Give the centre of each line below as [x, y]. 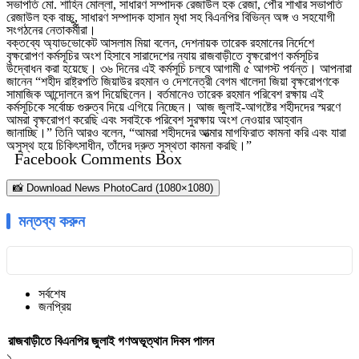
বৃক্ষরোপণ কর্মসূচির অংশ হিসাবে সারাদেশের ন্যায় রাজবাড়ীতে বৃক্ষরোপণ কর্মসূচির [162, 56]
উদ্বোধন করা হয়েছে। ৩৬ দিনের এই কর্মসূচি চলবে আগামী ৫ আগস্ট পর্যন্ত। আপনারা [179, 69]
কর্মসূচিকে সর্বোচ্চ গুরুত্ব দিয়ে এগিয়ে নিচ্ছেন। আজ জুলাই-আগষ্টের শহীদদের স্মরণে [173, 107]
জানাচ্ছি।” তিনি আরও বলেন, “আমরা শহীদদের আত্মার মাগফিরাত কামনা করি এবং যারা [176, 133]
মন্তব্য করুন [52, 222]
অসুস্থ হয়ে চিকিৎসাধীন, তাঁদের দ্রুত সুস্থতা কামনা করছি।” [129, 146]
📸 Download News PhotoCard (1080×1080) [113, 188]
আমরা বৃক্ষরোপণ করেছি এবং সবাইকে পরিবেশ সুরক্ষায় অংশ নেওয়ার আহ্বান [154, 120]
